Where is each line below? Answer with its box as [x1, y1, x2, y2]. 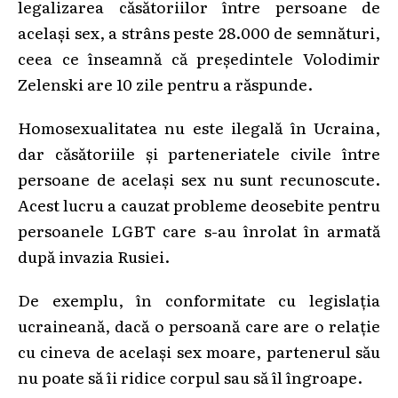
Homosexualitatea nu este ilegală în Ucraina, [18, 115, 380, 139]
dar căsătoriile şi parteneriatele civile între [18, 140, 380, 164]
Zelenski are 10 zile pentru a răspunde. [18, 71, 313, 95]
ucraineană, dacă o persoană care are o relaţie [18, 313, 380, 337]
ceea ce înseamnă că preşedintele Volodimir [18, 45, 380, 69]
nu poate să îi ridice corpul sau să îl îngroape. [18, 364, 362, 388]
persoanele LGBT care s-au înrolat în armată [18, 218, 380, 242]
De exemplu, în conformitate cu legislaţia [18, 287, 380, 311]
